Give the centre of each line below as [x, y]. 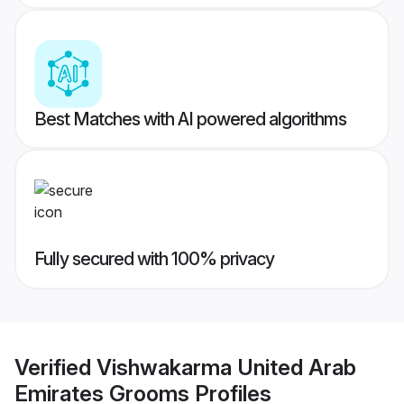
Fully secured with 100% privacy [154, 259]
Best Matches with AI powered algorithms [190, 119]
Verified [55, 367]
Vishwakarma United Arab [226, 367]
